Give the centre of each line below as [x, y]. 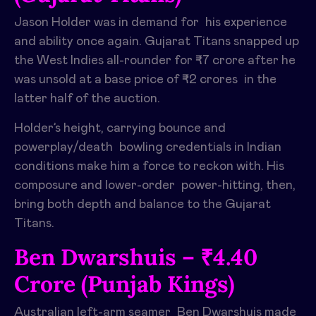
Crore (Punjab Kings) [124, 284]
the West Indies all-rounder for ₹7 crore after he [155, 60]
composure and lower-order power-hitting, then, [155, 185]
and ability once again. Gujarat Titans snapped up [157, 41]
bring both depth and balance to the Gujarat [142, 204]
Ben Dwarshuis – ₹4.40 [136, 257]
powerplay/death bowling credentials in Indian [148, 147]
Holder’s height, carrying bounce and [120, 128]
